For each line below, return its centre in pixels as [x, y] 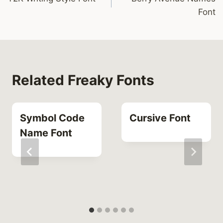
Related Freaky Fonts [83, 80]
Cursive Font [160, 118]
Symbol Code [52, 118]
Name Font [46, 133]
